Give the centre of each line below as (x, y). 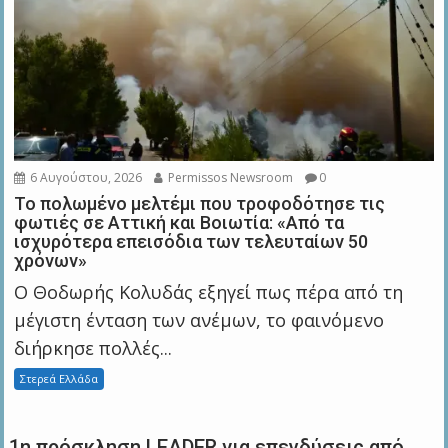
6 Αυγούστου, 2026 (85, 177)
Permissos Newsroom (229, 177)
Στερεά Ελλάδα (59, 378)
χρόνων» (51, 260)
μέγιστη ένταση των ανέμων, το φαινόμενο (199, 319)
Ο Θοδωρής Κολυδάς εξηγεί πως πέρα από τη (209, 291)
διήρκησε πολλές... (93, 347)
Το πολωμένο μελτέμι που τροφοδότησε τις (200, 203)
